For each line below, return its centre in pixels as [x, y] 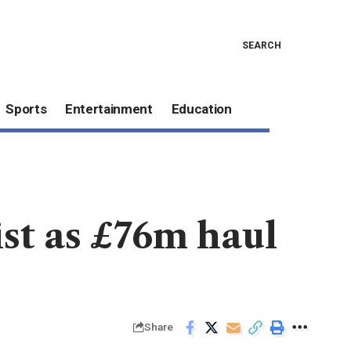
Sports [26, 109]
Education [201, 109]
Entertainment [109, 109]
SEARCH [261, 45]
